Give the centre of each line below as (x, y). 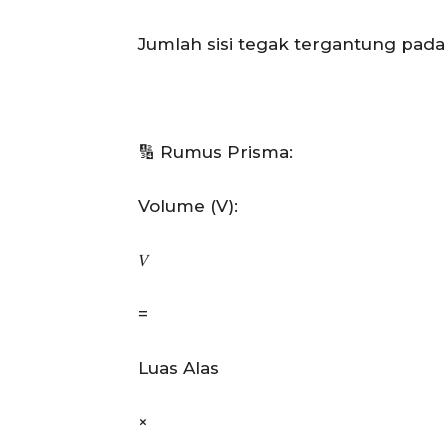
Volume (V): (188, 205)
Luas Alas (178, 367)
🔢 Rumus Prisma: (215, 151)
